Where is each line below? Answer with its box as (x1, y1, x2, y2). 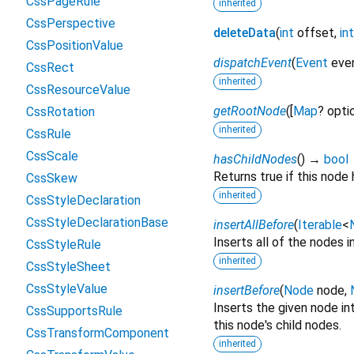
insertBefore (213, 283, 280, 299)
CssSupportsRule (26, 303, 122, 318)
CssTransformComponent (26, 326, 169, 341)
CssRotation (26, 104, 95, 119)
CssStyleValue (26, 281, 107, 296)
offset (297, 25, 334, 41)
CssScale (26, 149, 78, 164)
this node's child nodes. (213, 318, 341, 333)
